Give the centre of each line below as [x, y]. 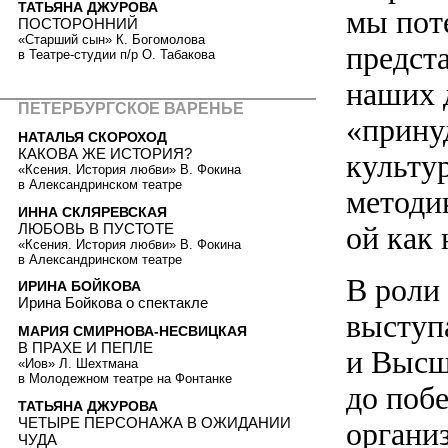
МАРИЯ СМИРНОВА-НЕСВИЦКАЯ [132, 330]
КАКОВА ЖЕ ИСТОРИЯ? [105, 154]
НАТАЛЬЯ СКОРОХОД [92, 137]
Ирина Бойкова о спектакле [113, 303]
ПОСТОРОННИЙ [78, 24]
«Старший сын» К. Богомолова [111, 40]
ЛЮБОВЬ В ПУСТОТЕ [96, 228]
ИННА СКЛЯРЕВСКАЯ [92, 211]
